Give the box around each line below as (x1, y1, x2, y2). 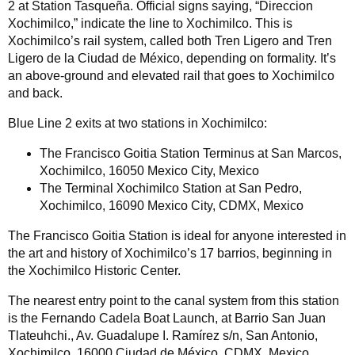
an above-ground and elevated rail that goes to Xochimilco (8, 68, 334, 82)
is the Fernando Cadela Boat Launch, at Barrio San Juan (8, 311, 326, 325)
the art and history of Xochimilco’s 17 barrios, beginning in (8, 246, 332, 260)
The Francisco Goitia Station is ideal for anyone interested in (8, 228, 346, 242)
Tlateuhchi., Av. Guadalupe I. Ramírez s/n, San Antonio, (8, 328, 318, 342)
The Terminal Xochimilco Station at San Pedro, (40, 181, 302, 195)
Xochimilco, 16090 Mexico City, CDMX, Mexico (40, 198, 303, 212)
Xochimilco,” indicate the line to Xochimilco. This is (8, 16, 292, 30)
